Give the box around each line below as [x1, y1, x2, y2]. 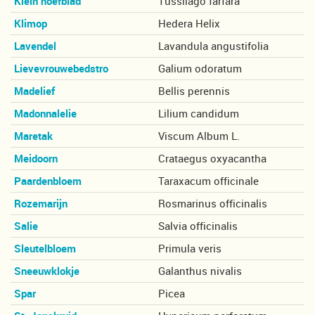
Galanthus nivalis [158, 264, 242, 278]
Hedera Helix [158, 16, 220, 31]
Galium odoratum [158, 61, 242, 76]
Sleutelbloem [14, 241, 76, 256]
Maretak [14, 129, 53, 143]
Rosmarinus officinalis [158, 196, 267, 211]
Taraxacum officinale [158, 174, 259, 188]
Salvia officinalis [158, 219, 238, 233]
